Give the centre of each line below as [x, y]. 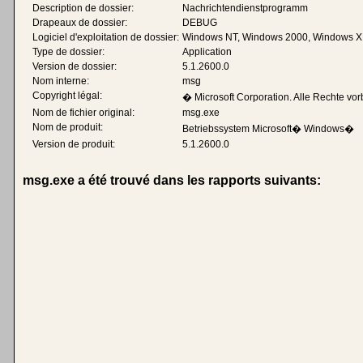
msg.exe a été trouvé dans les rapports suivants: [172, 180]
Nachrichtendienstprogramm [245, 8]
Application [207, 52]
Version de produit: [74, 144]
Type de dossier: [68, 52]
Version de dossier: [75, 66]
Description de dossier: [83, 8]
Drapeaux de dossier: [80, 23]
